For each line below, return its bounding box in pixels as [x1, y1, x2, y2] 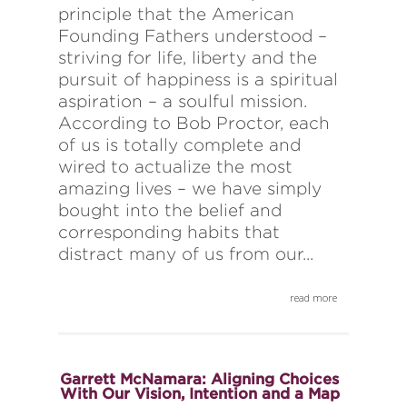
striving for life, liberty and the [58, 48, 317, 68]
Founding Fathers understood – [58, 26, 327, 46]
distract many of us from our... [58, 244, 313, 264]
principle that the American [58, 5, 294, 25]
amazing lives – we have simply [58, 179, 322, 199]
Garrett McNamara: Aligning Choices [60, 371, 339, 388]
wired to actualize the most [58, 157, 293, 177]
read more [290, 291, 337, 305]
